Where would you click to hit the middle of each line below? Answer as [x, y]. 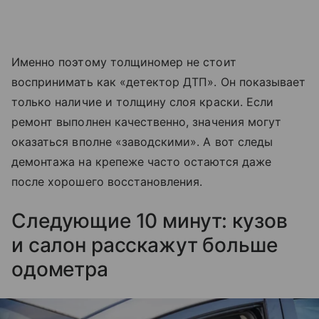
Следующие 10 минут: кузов [150, 221]
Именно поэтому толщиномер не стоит [124, 62]
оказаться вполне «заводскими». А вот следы [142, 142]
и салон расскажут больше [145, 245]
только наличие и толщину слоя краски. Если [143, 102]
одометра [60, 270]
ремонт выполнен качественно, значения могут [147, 122]
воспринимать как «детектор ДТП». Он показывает [159, 82]
